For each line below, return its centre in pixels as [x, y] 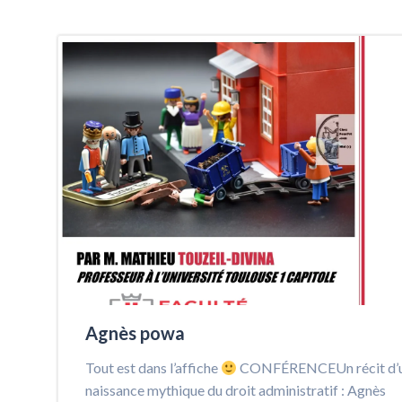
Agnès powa [135, 333]
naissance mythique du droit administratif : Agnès [236, 390]
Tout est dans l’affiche [153, 367]
